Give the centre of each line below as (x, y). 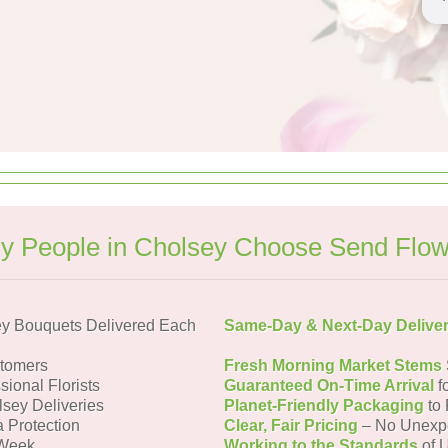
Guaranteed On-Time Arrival (329, 385)
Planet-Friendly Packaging (324, 405)
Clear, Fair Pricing (291, 425)
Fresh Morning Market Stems (333, 365)
